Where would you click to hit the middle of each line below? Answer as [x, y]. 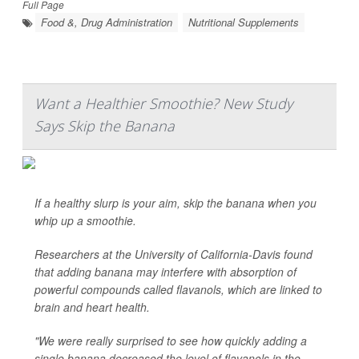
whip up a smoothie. [85, 221]
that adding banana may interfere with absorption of [165, 272]
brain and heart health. [92, 307]
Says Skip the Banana [105, 126]
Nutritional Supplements [244, 22]
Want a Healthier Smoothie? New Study [163, 104]
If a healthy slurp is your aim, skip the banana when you [175, 203]
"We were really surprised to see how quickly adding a [171, 341]
